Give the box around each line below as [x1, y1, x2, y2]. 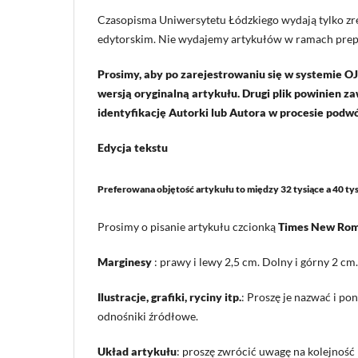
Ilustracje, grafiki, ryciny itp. [97, 290, 241, 304]
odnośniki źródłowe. [97, 309, 198, 324]
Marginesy [97, 255, 154, 268]
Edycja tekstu [97, 140, 168, 154]
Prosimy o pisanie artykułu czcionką [97, 219, 278, 233]
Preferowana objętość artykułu [97, 182, 236, 195]
